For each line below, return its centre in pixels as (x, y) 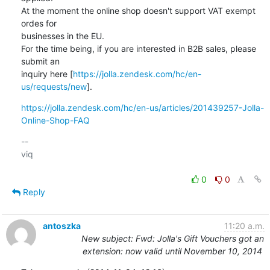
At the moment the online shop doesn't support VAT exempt (138, 10)
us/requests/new (54, 86)
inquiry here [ (47, 74)
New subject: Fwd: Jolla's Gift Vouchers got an (172, 238)
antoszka (61, 225)
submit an (40, 61)
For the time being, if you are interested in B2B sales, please (138, 48)
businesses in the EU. (64, 36)
